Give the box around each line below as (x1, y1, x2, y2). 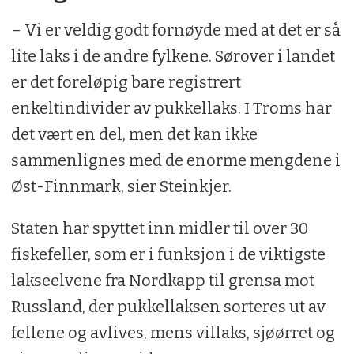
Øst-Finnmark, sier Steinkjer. (10, 177, 232, 197)
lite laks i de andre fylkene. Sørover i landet (10, 47, 335, 66)
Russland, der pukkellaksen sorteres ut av (10, 297, 326, 317)
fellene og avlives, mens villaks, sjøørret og (10, 323, 335, 343)
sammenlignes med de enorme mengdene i (10, 151, 341, 171)
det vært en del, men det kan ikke (10, 125, 258, 145)
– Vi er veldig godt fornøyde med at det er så (10, 21, 341, 40)
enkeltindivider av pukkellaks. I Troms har (10, 99, 332, 119)
